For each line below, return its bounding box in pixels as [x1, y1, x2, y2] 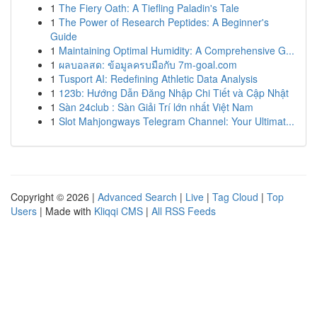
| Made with [37, 204, 94, 218]
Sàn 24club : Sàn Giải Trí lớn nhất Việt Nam [59, 100, 253, 114]
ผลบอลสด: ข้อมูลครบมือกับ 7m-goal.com [59, 57, 237, 71]
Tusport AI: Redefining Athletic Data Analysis [59, 71, 258, 86]
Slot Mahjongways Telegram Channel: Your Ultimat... [59, 114, 294, 128]
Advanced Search [98, 190, 177, 204]
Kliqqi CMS [94, 204, 143, 218]
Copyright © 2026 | [11, 190, 98, 204]
